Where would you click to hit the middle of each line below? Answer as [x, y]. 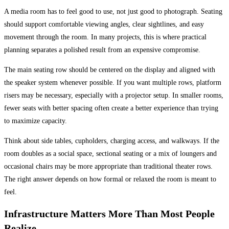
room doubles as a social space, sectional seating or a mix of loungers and [110, 153]
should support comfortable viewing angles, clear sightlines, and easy [104, 24]
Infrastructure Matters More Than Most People [109, 214]
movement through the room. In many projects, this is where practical [105, 37]
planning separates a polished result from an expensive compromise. [102, 50]
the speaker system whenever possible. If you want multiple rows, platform [113, 82]
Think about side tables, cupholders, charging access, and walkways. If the [112, 141]
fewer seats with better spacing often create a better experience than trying [111, 108]
